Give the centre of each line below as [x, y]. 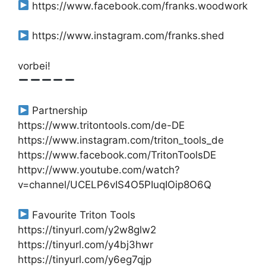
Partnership [58, 111]
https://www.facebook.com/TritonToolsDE [117, 155]
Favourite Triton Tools [83, 215]
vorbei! [34, 66]
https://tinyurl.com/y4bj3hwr [85, 244]
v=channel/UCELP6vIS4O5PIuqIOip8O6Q [115, 185]
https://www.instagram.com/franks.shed [127, 36]
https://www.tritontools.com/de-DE [101, 126]
